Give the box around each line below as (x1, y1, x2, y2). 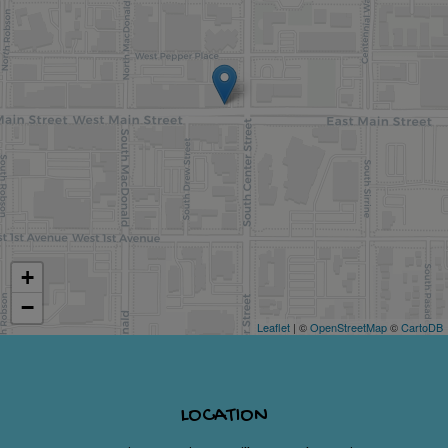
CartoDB (401, 318, 443, 335)
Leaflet (257, 318, 290, 335)
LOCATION (180, 402, 268, 429)
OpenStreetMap (310, 318, 387, 335)
